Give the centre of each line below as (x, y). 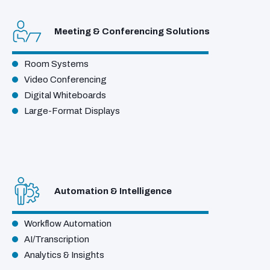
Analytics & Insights (64, 255)
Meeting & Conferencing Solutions (132, 31)
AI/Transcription (57, 240)
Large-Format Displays (72, 111)
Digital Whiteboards (65, 96)
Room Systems (56, 64)
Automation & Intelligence (113, 191)
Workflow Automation (68, 224)
